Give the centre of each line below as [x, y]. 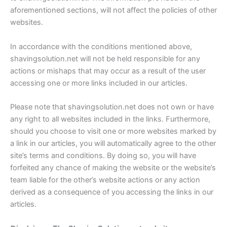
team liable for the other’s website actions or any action [105, 180]
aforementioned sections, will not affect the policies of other [113, 10]
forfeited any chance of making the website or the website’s [113, 168]
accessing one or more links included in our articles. [99, 83]
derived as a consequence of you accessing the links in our [112, 192]
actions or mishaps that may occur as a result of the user [108, 71]
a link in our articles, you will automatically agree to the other [113, 144]
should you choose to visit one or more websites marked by [113, 131]
